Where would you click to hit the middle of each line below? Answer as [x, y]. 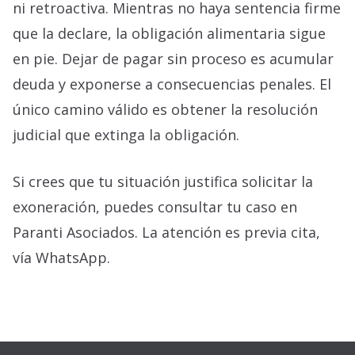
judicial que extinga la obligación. [126, 135]
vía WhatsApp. [61, 258]
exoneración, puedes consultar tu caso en [155, 207]
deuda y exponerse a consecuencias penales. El [172, 84]
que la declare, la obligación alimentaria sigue [169, 34]
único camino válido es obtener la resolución [165, 110]
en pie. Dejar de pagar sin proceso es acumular [173, 59]
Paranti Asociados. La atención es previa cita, [166, 233]
